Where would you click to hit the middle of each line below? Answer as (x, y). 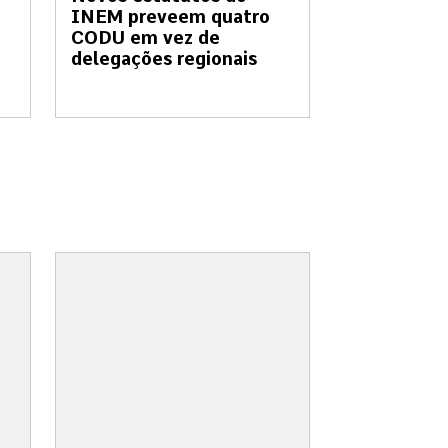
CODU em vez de (145, 38)
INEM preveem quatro (170, 17)
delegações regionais (164, 59)
